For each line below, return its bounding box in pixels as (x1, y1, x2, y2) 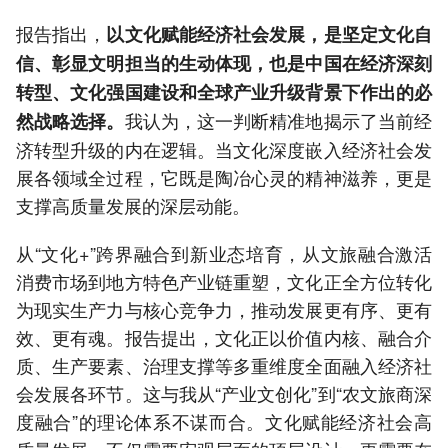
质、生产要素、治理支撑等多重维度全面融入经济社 (16, 352, 432, 379)
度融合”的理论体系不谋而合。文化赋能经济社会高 (16, 408, 432, 435)
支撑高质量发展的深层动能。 (16, 192, 250, 219)
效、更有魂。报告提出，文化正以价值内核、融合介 (16, 324, 432, 351)
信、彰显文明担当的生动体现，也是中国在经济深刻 (16, 50, 432, 77)
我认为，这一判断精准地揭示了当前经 (124, 107, 433, 134)
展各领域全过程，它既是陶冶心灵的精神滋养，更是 (16, 164, 432, 191)
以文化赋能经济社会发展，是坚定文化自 (106, 21, 433, 48)
